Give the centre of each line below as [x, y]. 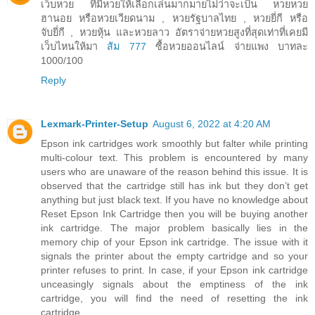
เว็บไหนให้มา [74, 47]
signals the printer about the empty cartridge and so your [174, 256]
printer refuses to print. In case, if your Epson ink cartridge [174, 270]
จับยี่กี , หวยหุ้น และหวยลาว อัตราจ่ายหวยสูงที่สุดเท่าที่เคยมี [174, 33]
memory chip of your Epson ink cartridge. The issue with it [174, 242]
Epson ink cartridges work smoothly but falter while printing [174, 144]
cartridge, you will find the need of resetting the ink [174, 298]
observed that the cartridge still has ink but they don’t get [174, 186]
